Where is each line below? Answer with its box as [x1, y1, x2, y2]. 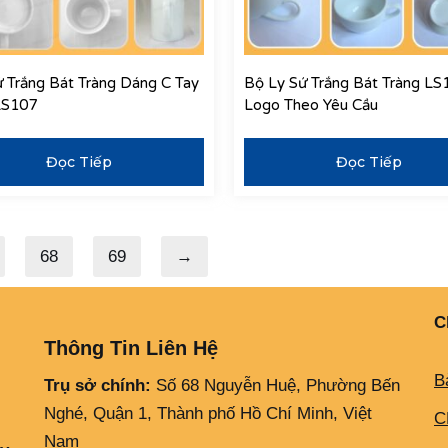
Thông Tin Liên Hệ [44, 337, 218, 360]
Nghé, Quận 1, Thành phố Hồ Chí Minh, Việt [44, 404, 372, 424]
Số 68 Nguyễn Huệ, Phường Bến [151, 376, 400, 396]
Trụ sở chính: [44, 376, 151, 396]
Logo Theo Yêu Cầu [244, 96, 378, 115]
